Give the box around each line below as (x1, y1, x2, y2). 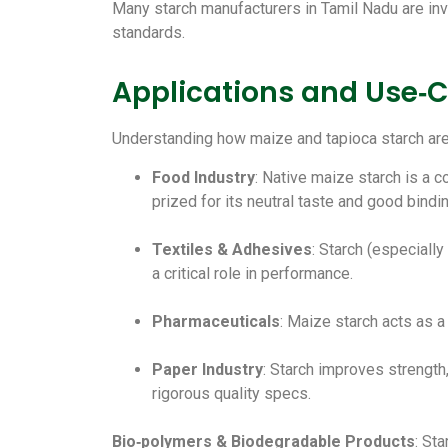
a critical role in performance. (152, 263, 353, 283)
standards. (112, 22, 185, 42)
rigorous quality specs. (152, 383, 311, 403)
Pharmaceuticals (152, 311, 280, 331)
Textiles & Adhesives (152, 239, 312, 259)
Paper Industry (152, 359, 263, 379)
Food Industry (152, 167, 255, 187)
